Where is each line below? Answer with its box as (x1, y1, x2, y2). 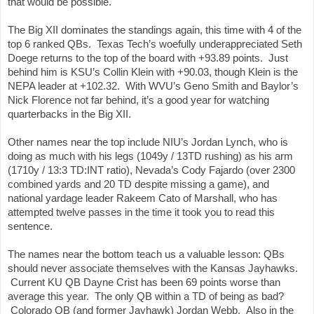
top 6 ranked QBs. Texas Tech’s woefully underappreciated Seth (8, 37, 302, 50)
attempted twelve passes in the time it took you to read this (8, 205, 275, 218)
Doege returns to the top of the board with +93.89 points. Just (8, 51, 288, 64)
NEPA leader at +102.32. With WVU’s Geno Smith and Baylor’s (8, 79, 299, 92)
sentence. (8, 219, 53, 232)
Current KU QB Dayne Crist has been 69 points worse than (8, 275, 280, 288)
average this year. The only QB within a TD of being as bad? (8, 289, 284, 302)
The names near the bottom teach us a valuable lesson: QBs (8, 247, 285, 260)
